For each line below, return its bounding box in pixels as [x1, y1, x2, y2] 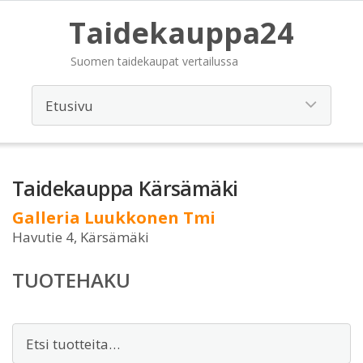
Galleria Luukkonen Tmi [12, 207, 216, 228]
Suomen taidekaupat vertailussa [70, 53, 238, 69]
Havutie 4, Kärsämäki [12, 228, 149, 246]
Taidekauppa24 [69, 13, 294, 53]
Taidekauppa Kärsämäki [12, 174, 238, 202]
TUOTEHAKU [12, 267, 130, 293]
